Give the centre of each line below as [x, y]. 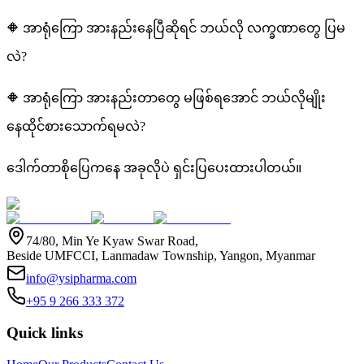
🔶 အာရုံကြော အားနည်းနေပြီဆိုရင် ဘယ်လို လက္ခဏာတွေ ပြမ [176, 28]
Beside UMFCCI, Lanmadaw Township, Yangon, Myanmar [161, 256]
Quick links [45, 333]
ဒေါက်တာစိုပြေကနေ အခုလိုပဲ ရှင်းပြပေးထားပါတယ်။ [154, 168]
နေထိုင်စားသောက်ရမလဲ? [76, 127]
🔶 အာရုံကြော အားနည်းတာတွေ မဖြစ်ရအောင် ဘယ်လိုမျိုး [166, 98]
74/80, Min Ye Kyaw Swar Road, [112, 241]
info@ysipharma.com [81, 279]
